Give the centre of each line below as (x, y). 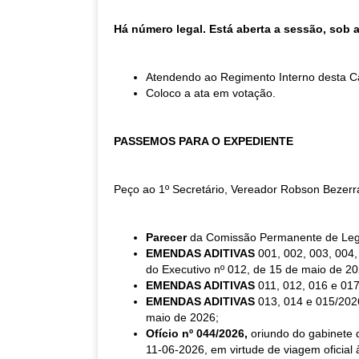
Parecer (168, 237)
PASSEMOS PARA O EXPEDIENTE (204, 141)
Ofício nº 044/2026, (198, 333)
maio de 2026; (182, 317)
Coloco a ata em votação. (211, 93)
